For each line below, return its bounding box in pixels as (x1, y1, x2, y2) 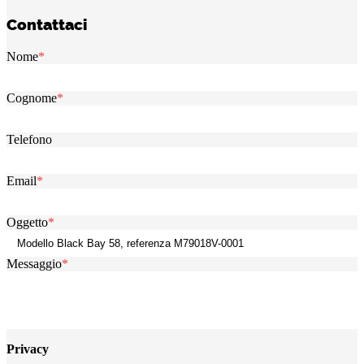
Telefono (6, 132, 52, 146)
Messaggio (6, 256, 62, 271)
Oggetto (6, 214, 48, 229)
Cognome (6, 90, 57, 105)
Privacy (6, 341, 49, 356)
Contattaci (6, 13, 87, 34)
